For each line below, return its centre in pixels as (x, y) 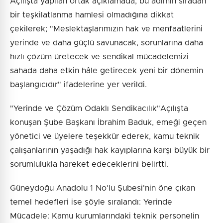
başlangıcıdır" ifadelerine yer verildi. (78, 84)
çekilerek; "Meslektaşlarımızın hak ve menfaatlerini (106, 29)
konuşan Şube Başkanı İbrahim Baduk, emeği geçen (108, 122)
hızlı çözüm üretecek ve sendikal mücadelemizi (99, 56)
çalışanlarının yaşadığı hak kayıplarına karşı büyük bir (110, 150)
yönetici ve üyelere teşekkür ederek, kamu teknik (105, 136)
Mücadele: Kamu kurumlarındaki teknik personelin (105, 216)
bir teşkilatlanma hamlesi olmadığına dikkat (92, 15)
